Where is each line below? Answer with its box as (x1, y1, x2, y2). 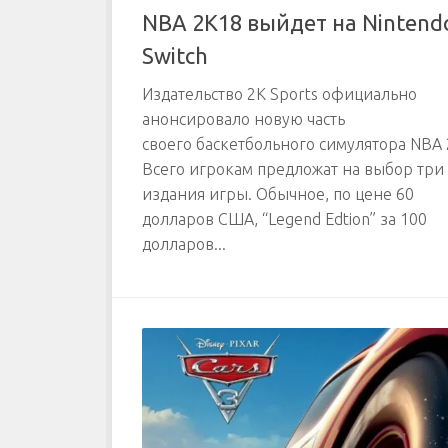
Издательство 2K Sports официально (142, 85, 417, 104)
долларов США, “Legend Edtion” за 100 (142, 210, 427, 229)
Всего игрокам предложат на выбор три (142, 160, 444, 179)
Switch (142, 43, 208, 69)
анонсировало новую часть (142, 110, 345, 129)
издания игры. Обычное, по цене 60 (142, 185, 414, 204)
